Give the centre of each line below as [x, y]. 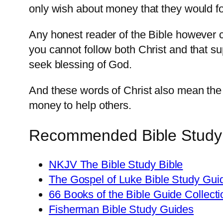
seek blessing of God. [80, 65]
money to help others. [80, 106]
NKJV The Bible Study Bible [116, 165]
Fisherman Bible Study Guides [121, 210]
